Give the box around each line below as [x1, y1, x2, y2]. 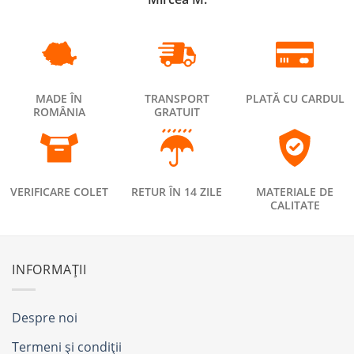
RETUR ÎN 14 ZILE [131, 184, 223, 200]
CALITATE [269, 198, 320, 213]
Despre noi [12, 308, 77, 326]
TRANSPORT [144, 90, 209, 106]
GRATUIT [153, 104, 200, 119]
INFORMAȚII [12, 261, 87, 279]
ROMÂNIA [32, 104, 85, 119]
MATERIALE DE [256, 184, 334, 200]
